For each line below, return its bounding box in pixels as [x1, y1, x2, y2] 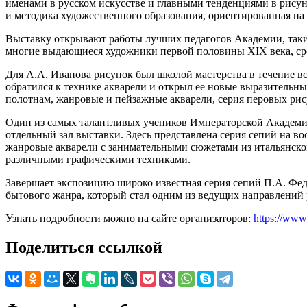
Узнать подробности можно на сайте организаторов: [5, 212, 254, 224]
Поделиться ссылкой [5, 238, 162, 256]
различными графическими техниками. [5, 153, 191, 165]
